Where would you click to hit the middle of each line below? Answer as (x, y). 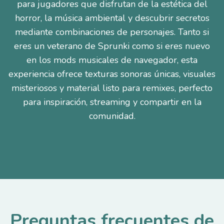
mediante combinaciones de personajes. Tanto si (112, 32)
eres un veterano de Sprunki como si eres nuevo (112, 46)
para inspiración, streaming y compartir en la (112, 102)
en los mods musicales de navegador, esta (112, 60)
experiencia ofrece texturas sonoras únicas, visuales (112, 74)
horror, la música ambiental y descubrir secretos (112, 18)
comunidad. (112, 116)
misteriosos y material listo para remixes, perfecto (112, 88)
